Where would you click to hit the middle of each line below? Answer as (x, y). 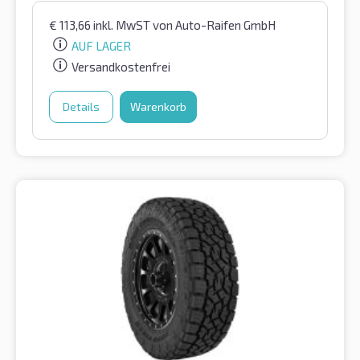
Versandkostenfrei (121, 66)
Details (81, 106)
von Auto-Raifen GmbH (214, 25)
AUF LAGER (101, 46)
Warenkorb (158, 106)
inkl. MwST (123, 25)
